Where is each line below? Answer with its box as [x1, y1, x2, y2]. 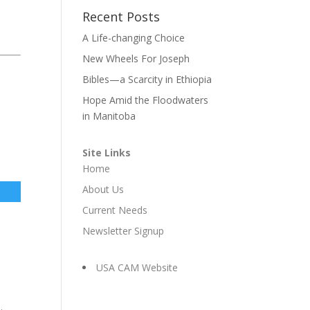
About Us [82, 183, 125, 196]
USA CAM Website [96, 261, 179, 274]
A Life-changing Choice [82, 31, 185, 44]
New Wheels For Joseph [82, 52, 190, 65]
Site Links [82, 146, 131, 159]
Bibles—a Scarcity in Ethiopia [82, 73, 212, 86]
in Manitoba [82, 109, 136, 122]
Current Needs [82, 203, 148, 217]
